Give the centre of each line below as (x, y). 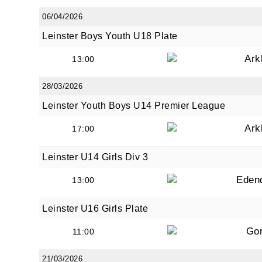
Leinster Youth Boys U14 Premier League (134, 106)
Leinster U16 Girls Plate (95, 208)
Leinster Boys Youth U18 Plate (110, 36)
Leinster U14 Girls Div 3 (95, 157)
